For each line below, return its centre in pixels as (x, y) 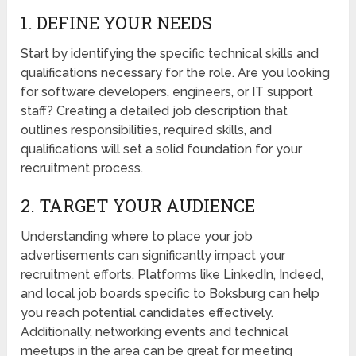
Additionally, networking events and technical (155, 332)
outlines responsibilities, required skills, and (147, 130)
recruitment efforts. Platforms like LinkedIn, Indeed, (172, 275)
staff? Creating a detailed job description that (155, 111)
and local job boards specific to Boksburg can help (170, 294)
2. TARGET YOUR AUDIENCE (138, 206)
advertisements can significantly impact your (153, 256)
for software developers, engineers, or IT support (167, 92)
